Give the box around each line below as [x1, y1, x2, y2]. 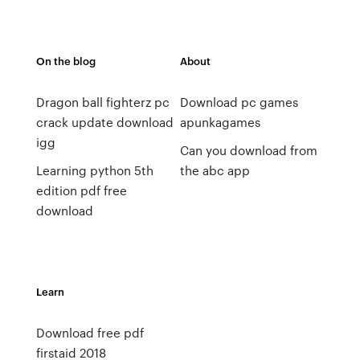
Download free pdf [35, 324, 144, 342]
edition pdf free [35, 182, 127, 199]
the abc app [179, 162, 250, 179]
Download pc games [179, 93, 298, 111]
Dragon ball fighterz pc [35, 93, 170, 111]
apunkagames [179, 113, 260, 131]
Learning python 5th [35, 162, 153, 179]
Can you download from [179, 141, 317, 159]
